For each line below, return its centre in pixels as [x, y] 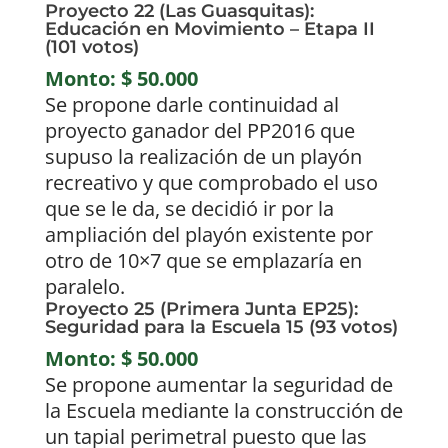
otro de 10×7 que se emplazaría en [203, 261]
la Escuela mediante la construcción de [223, 411]
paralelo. [84, 287]
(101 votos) [91, 47]
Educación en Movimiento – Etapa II [209, 29]
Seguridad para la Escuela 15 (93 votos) [221, 327]
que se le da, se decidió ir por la [189, 209]
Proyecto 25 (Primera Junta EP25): [201, 309]
